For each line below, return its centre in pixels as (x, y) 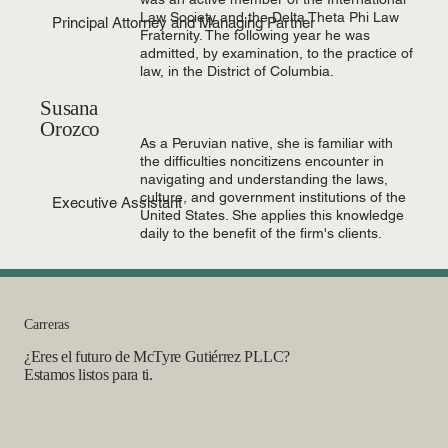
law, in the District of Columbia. (236, 70)
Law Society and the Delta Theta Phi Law (269, 16)
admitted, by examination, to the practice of (276, 52)
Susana (69, 108)
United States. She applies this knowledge (271, 215)
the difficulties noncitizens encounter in (261, 161)
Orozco (70, 129)
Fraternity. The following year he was (254, 34)
